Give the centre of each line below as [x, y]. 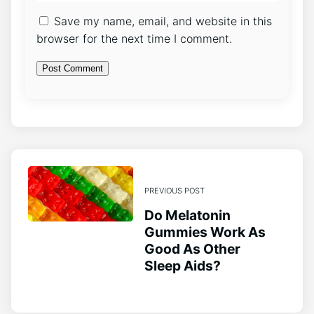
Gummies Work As [205, 232]
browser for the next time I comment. [134, 39]
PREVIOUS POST [175, 190]
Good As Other [192, 248]
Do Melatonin [187, 215]
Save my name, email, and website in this [163, 21]
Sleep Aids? [183, 265]
